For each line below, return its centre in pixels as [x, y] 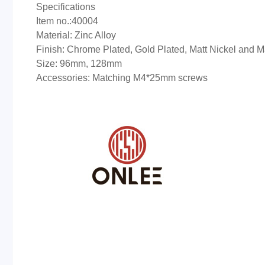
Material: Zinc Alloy [76, 35]
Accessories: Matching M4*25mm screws [123, 77]
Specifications [66, 7]
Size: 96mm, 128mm [79, 63]
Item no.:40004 [67, 21]
